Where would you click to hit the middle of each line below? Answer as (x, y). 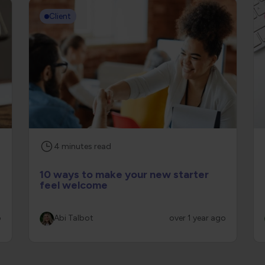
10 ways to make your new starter (124, 174)
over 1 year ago (197, 218)
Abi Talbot (73, 218)
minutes (77, 146)
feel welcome (73, 185)
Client (60, 16)
